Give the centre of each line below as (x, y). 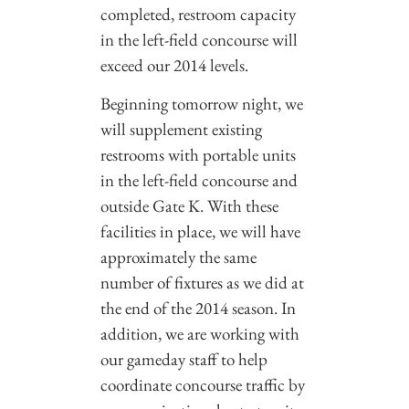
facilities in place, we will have (200, 232)
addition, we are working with (200, 334)
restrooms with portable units (198, 155)
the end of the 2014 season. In (198, 309)
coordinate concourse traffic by (203, 385)
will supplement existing (181, 130)
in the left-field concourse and (199, 181)
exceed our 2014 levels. (174, 65)
